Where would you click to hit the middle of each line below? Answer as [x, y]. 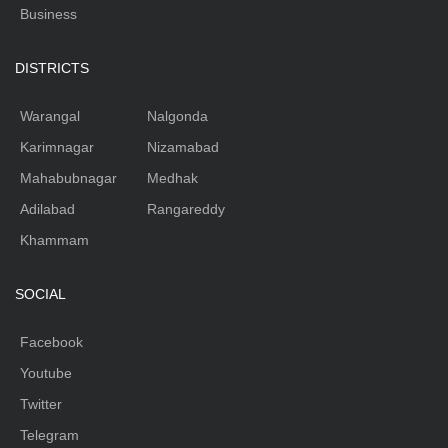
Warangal [50, 116]
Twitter [41, 404]
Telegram [49, 435]
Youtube [46, 373]
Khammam [54, 240]
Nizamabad [183, 147]
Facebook [51, 342]
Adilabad [47, 209]
